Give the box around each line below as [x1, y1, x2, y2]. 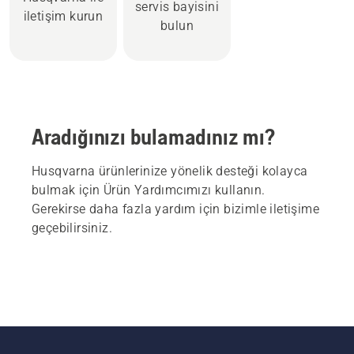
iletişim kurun [23, 8, 104, 24]
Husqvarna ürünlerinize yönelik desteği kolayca [32, 163, 308, 179]
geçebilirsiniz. [32, 220, 113, 235]
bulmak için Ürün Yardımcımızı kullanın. [32, 182, 265, 198]
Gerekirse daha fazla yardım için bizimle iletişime [32, 201, 319, 217]
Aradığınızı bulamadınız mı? [32, 123, 275, 149]
